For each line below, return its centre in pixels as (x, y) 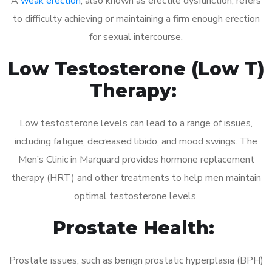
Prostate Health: (136, 228)
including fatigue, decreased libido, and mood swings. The (136, 141)
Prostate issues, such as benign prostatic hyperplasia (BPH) (136, 260)
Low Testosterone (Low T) (136, 69)
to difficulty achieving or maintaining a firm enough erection (136, 19)
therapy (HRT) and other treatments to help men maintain (136, 178)
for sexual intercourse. (136, 37)
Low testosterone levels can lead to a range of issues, (136, 123)
